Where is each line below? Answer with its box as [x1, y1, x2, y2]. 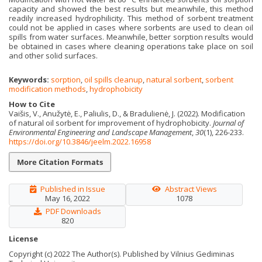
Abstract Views [164, 184, 217, 195]
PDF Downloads [45, 206, 101, 217]
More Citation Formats [17, 156, 103, 167]
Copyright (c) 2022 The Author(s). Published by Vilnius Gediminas [9, 249, 235, 260]
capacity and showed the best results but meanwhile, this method [9, 4, 253, 15]
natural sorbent [146, 74, 202, 85]
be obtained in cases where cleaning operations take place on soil [9, 41, 253, 52]
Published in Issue [40, 184, 105, 195]
